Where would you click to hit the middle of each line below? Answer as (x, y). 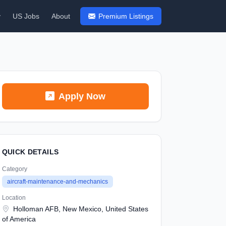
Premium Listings (126, 16)
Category (14, 169)
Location (14, 198)
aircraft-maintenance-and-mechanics (57, 182)
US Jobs (26, 16)
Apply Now (82, 96)
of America (19, 219)
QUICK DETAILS (30, 152)
